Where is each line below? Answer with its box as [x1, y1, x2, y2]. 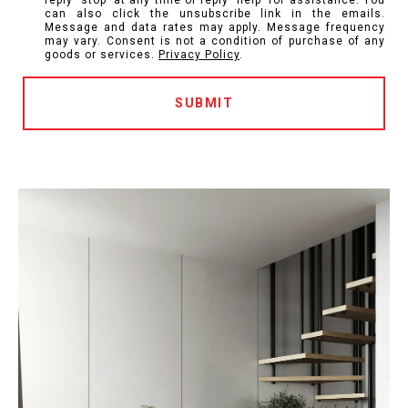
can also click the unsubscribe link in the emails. [45, 7, 385, 20]
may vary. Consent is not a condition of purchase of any [45, 35, 385, 47]
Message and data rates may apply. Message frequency [45, 21, 385, 34]
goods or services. [45, 48, 159, 61]
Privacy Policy [158, 48, 240, 61]
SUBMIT [175, 96, 233, 110]
